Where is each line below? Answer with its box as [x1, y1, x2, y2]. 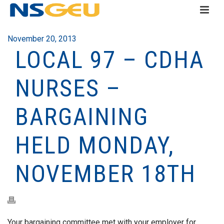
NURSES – [15, 74, 121, 102]
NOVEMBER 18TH [15, 159, 196, 188]
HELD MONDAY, [15, 131, 174, 159]
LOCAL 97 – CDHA [15, 45, 204, 74]
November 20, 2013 [7, 34, 76, 43]
